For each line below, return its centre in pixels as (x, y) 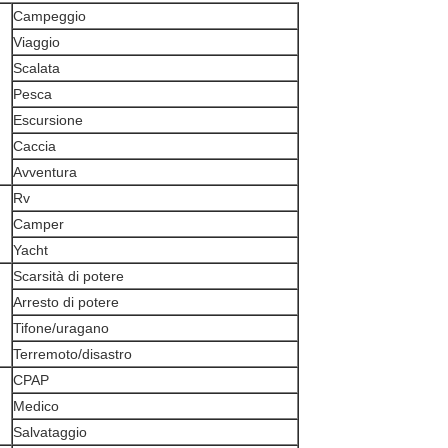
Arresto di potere (66, 302)
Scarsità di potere (68, 276)
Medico (36, 406)
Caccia (34, 146)
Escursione (48, 120)
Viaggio (36, 42)
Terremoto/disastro (72, 354)
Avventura (45, 172)
